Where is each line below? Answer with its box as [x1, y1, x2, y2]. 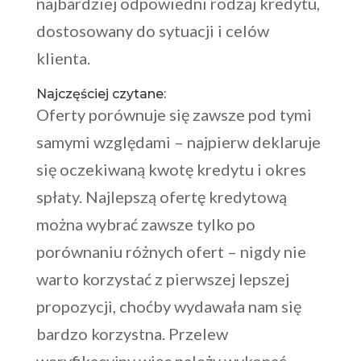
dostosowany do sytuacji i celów [35, 21, 269, 41]
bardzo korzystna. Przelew [35, 324, 228, 344]
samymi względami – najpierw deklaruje [35, 132, 321, 152]
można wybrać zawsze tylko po [35, 214, 255, 234]
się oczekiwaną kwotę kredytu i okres [35, 160, 306, 180]
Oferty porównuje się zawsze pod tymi [35, 105, 312, 125]
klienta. [35, 48, 90, 68]
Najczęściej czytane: [35, 86, 166, 102]
